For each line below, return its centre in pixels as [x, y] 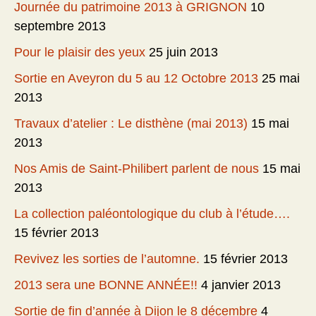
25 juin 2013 [183, 53]
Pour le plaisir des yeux [80, 53]
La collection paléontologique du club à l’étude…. [152, 214]
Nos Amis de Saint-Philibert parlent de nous [136, 169]
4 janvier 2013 [241, 285]
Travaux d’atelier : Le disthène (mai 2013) [131, 124]
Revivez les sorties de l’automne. [107, 259]
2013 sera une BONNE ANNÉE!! [106, 285]
